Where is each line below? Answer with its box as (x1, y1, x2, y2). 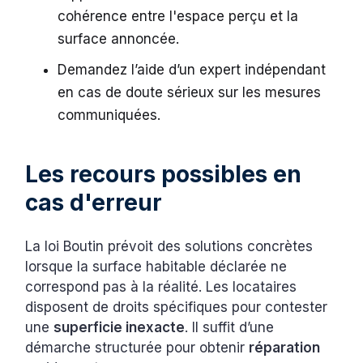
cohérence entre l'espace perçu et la (58, 8, 299, 25)
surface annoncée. (58, 31, 184, 48)
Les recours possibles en (25, 160, 302, 189)
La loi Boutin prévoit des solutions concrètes (25, 238, 314, 255)
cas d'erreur (25, 189, 169, 217)
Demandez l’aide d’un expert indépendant (58, 62, 327, 79)
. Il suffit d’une (185, 319, 275, 336)
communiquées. (58, 107, 161, 124)
